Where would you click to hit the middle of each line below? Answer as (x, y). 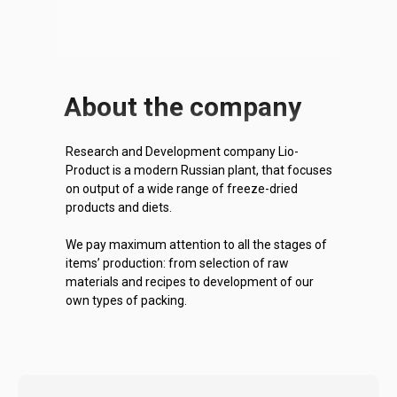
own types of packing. (126, 300)
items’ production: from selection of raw (177, 263)
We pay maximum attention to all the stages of (196, 245)
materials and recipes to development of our (190, 282)
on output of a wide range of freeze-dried (182, 189)
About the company (183, 107)
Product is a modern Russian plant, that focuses (199, 170)
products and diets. (119, 207)
